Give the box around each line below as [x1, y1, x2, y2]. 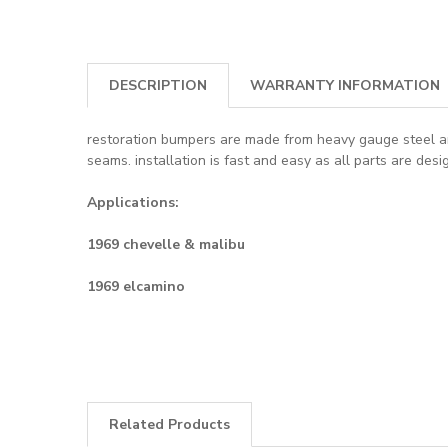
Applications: [87, 193, 179, 213]
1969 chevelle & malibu [87, 235, 245, 255]
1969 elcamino [87, 277, 185, 297]
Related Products [109, 415, 230, 435]
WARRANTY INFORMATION [250, 76, 440, 96]
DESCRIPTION [109, 76, 207, 96]
